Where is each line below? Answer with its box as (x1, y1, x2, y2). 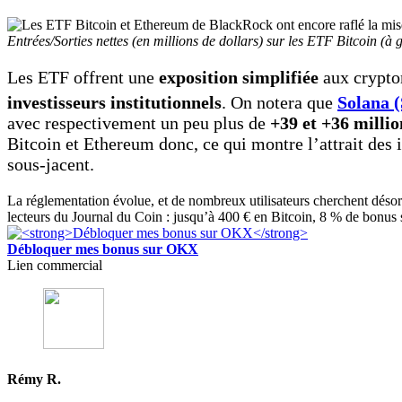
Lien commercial (7, 258, 102, 274)
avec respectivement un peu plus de (7, 113, 270, 134)
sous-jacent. (7, 154, 94, 175)
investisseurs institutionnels (7, 92, 222, 113)
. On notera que (222, 92, 337, 113)
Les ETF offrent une (7, 67, 159, 88)
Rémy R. (7, 371, 61, 388)
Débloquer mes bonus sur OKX (7, 241, 198, 258)
